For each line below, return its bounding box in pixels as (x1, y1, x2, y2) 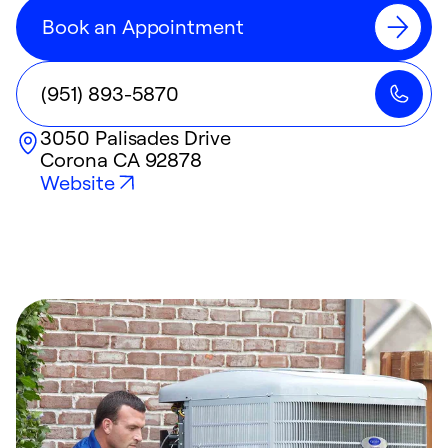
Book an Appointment (42, 14, 245, 39)
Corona (40, 147, 108, 172)
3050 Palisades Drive (40, 125, 231, 150)
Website (40, 170, 115, 195)
